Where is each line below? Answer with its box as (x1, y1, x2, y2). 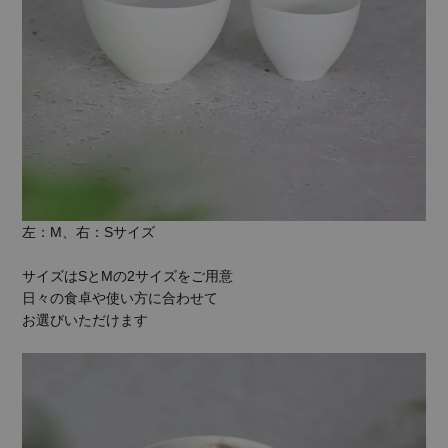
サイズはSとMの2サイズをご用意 (22, 268, 234, 285)
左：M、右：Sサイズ (22, 224, 156, 241)
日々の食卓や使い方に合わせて (22, 290, 219, 307)
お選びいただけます (22, 312, 149, 329)
